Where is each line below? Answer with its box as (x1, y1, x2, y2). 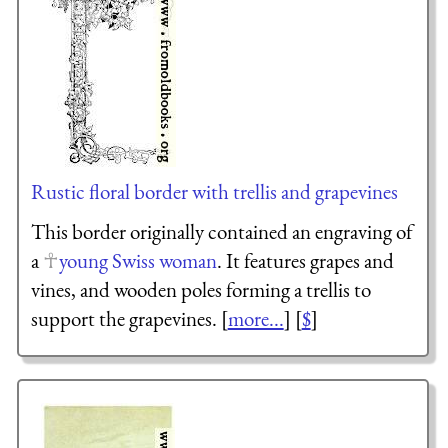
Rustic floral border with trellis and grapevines (30, 177, 398, 205)
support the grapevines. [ (30, 304, 228, 332)
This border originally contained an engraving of (30, 217, 413, 245)
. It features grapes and (216, 246, 394, 274)
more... (227, 304, 284, 332)
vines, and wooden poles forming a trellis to (30, 275, 371, 303)
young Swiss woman (58, 246, 217, 274)
